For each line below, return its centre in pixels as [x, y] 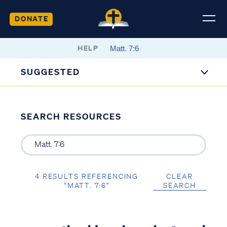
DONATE [31, 18]
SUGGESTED [51, 72]
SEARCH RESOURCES [71, 116]
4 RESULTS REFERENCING [87, 176]
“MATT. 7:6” [87, 185]
